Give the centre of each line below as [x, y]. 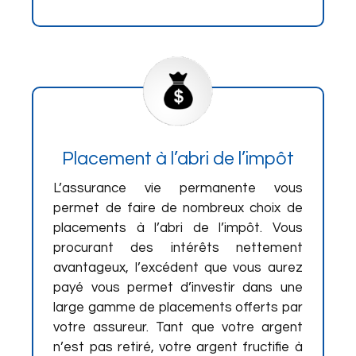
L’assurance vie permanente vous [178, 188]
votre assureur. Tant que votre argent [178, 327]
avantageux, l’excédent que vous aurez [178, 268]
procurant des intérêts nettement [178, 248]
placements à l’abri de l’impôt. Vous [178, 228]
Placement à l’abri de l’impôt [178, 159]
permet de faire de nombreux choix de [178, 208]
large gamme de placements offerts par [178, 308]
